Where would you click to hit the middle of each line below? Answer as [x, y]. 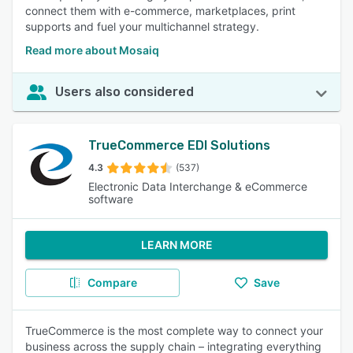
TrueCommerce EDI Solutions [180, 145]
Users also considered [124, 92]
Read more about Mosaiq [92, 50]
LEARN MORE [176, 245]
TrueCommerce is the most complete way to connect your [174, 331]
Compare [112, 282]
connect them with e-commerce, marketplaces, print [160, 11]
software [111, 199]
